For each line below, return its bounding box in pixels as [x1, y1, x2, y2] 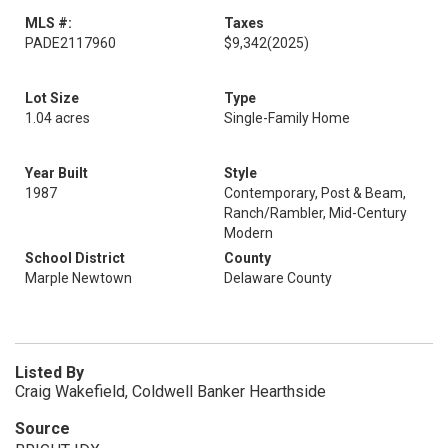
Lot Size [25, 90, 79, 106]
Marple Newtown [25, 270, 132, 286]
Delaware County [224, 270, 332, 286]
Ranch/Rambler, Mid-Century [224, 205, 407, 221]
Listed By [15, 363, 84, 382]
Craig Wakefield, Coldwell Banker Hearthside [15, 382, 326, 401]
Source [15, 419, 70, 438]
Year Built [25, 165, 88, 181]
